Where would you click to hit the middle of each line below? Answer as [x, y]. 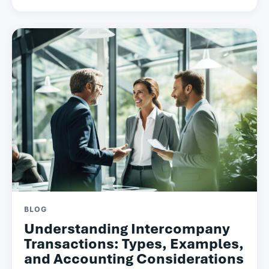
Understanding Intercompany [127, 228]
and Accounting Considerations [134, 258]
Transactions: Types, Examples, [134, 243]
